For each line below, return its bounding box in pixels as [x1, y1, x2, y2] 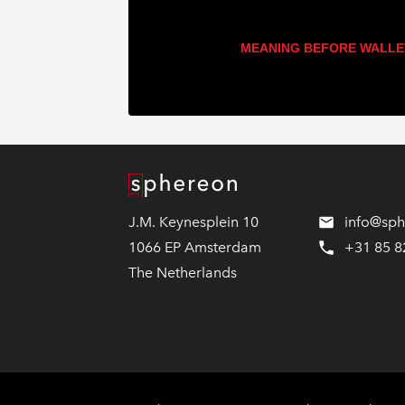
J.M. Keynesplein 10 [128, 213, 259, 231]
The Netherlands [128, 264, 237, 282]
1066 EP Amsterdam [128, 239, 261, 257]
